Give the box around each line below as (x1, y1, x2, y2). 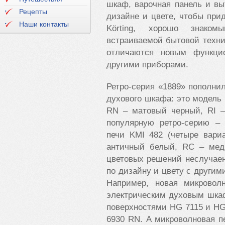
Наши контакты (19, 20, 69, 28)
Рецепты (19, 8, 47, 16)
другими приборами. (106, 60, 188, 69)
